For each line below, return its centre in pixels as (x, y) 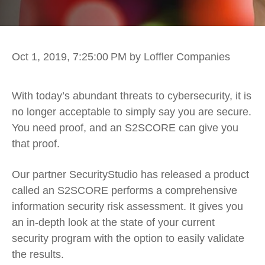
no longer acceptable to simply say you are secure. (132, 112)
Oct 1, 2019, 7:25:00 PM (71, 57)
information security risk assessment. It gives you (127, 207)
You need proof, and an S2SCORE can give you (125, 128)
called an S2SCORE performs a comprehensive (125, 191)
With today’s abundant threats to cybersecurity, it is (132, 96)
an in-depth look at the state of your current (113, 223)
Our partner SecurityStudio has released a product (130, 175)
